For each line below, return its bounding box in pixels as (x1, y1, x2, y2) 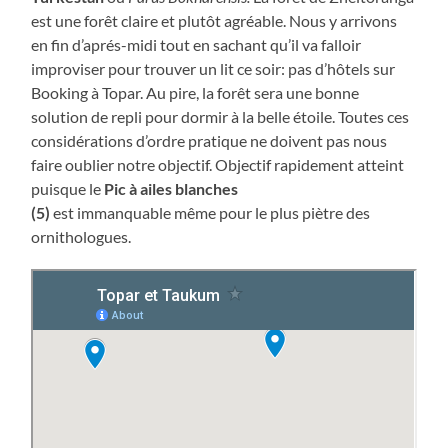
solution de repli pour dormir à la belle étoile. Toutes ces (31, 107, 410, 127)
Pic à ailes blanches (104, 179, 239, 199)
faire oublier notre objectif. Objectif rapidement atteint (31, 155, 405, 175)
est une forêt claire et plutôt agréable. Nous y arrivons (31, 11, 398, 31)
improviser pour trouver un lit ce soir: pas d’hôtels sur (31, 59, 396, 79)
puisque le (31, 179, 105, 199)
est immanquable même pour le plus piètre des (53, 203, 371, 223)
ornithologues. (31, 227, 132, 247)
